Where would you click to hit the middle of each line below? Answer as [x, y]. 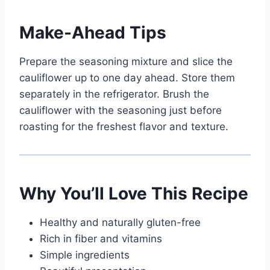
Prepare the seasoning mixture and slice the [126, 62]
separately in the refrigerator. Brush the [114, 94]
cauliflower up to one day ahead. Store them [127, 78]
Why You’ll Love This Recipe [134, 194]
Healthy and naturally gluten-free [120, 223]
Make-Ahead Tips [93, 33]
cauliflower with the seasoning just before [121, 111]
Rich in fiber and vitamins [101, 239]
